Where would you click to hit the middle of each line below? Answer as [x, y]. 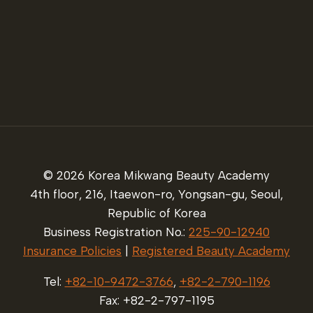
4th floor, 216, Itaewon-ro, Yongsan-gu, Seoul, [156, 195]
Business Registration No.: [116, 232]
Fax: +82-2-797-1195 [156, 301]
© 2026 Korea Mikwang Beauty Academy [156, 176]
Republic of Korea [156, 213]
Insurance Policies [72, 251]
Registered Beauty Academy [211, 251]
